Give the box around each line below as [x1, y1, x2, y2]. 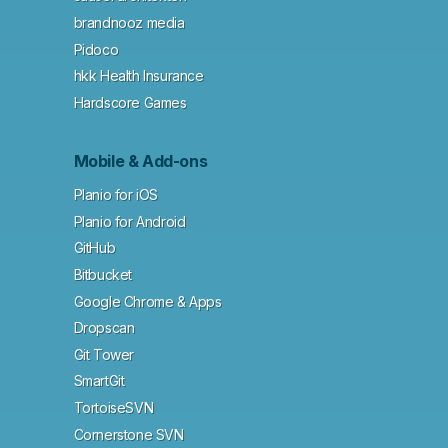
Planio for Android [73, 212, 186, 230]
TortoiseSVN [73, 399, 154, 417]
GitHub [73, 239, 116, 257]
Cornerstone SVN [73, 425, 184, 443]
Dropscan [73, 319, 135, 337]
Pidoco [73, 40, 119, 58]
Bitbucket [73, 266, 132, 284]
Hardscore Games [73, 93, 187, 111]
